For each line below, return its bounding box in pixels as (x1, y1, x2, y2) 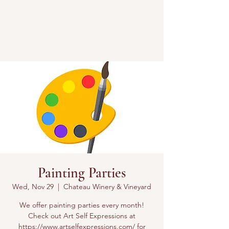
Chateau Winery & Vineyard (63, 182, 151, 191)
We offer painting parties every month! (19, 200, 144, 210)
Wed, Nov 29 (12, 182, 54, 191)
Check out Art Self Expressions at (28, 211, 135, 220)
